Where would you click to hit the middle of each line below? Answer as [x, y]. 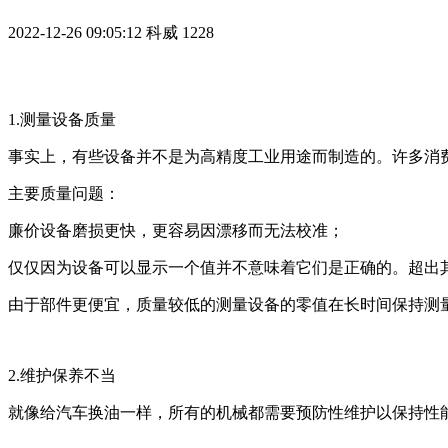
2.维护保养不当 [62, 376]
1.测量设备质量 [62, 120]
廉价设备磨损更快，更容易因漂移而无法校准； [176, 231]
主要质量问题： [64, 194]
